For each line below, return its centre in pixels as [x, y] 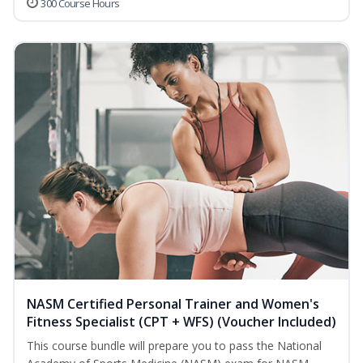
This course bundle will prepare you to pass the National [174, 346]
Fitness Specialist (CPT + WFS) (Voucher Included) [181, 322]
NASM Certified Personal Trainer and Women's [173, 304]
